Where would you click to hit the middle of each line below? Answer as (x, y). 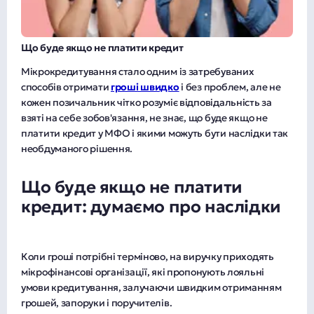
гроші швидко (145, 87)
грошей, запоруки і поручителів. (97, 302)
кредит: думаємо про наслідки (151, 206)
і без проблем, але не (230, 87)
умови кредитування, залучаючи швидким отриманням (151, 287)
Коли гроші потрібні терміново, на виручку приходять (148, 256)
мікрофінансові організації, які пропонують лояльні (143, 272)
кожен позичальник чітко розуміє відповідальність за (146, 102)
